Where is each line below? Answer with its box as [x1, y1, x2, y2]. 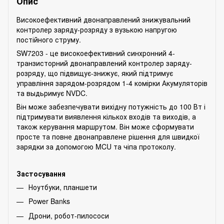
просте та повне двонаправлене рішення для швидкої [16, 131, 199, 141]
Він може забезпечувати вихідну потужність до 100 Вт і [16, 101, 205, 111]
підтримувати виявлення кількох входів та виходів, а [16, 111, 196, 121]
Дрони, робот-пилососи [28, 210, 109, 220]
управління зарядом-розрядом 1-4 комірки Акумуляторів [16, 77, 207, 88]
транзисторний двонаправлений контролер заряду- [16, 57, 192, 68]
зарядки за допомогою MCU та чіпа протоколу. [16, 141, 176, 151]
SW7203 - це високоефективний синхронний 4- [16, 47, 175, 58]
